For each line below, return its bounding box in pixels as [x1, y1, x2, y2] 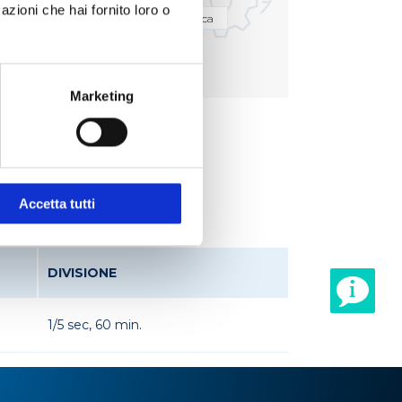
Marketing [70, 88, 134, 104]
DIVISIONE [48, 264, 117, 281]
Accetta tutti [19, 196, 95, 212]
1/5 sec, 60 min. [48, 316, 142, 333]
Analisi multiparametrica [84, 11, 214, 25]
